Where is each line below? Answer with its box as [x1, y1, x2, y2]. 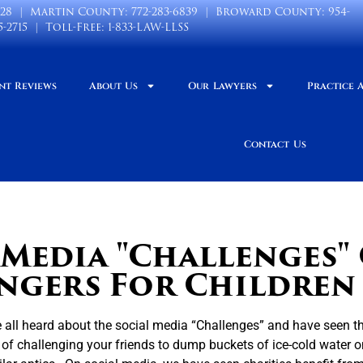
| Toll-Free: [28, 19, 109, 36]
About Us [89, 79, 139, 92]
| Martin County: [11, 3, 131, 20]
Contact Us [244, 138, 306, 151]
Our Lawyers [188, 79, 257, 92]
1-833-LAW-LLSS [108, 19, 190, 36]
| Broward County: [197, 3, 328, 20]
